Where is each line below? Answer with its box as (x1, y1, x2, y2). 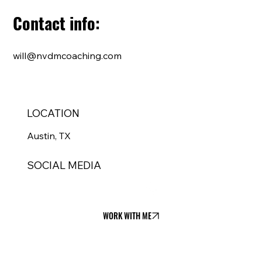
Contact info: (13, 11, 101, 35)
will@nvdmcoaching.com (13, 50, 122, 61)
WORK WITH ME (102, 209, 151, 222)
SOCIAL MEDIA (27, 158, 102, 172)
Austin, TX (27, 130, 71, 142)
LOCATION (27, 106, 80, 120)
